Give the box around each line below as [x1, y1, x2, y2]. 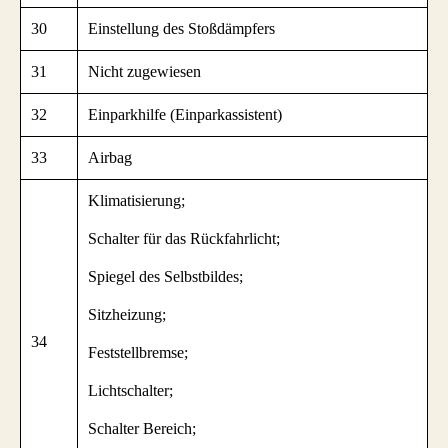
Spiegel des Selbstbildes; [88, 267, 243, 285]
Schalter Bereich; [88, 419, 196, 437]
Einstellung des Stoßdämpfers [88, 19, 275, 37]
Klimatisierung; [88, 191, 185, 209]
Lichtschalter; [88, 381, 173, 399]
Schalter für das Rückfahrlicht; [88, 229, 280, 247]
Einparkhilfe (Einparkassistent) [88, 105, 282, 123]
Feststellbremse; [88, 343, 188, 361]
